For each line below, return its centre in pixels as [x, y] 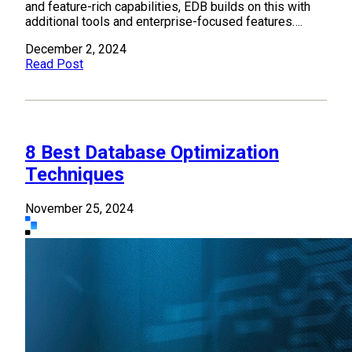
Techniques [75, 175]
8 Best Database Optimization [152, 153]
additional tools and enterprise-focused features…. [164, 22]
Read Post [54, 64]
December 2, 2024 [76, 49]
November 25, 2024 [79, 209]
